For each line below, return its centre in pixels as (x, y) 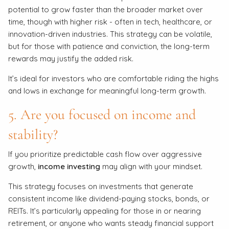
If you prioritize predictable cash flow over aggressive (105, 154)
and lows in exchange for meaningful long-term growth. (107, 90)
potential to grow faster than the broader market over (106, 9)
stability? (33, 134)
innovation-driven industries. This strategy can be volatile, (110, 34)
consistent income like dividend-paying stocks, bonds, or (109, 199)
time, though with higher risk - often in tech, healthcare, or (110, 21)
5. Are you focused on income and (102, 114)
